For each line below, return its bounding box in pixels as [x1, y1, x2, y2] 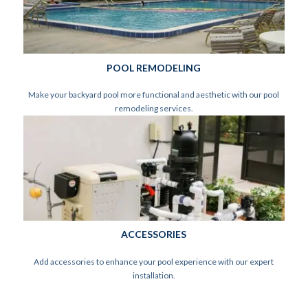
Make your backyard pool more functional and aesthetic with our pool [28, 89, 280, 100]
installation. [132, 269, 175, 280]
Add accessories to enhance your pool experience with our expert [34, 256, 274, 267]
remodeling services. [114, 103, 193, 114]
